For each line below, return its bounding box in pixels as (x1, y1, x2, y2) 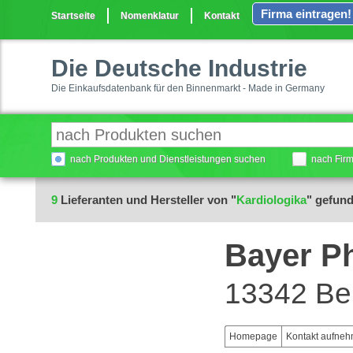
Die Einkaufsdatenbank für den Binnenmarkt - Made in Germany (51, 83, 325, 94)
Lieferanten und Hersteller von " (58, 193, 236, 206)
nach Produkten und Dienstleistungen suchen (70, 154, 266, 165)
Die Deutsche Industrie (51, 55, 307, 81)
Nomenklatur (121, 10, 179, 21)
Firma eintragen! (261, 7, 351, 20)
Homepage (229, 331, 277, 342)
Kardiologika (236, 193, 307, 206)
